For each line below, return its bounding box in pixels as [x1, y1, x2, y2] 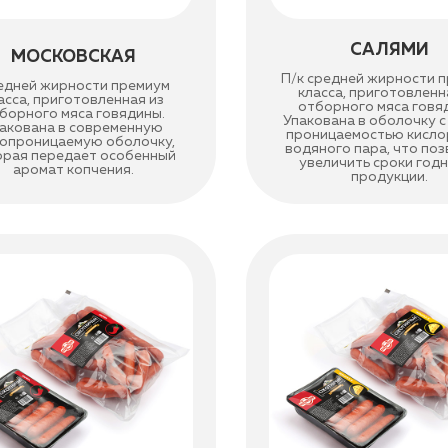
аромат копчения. [12, 163, 134, 177]
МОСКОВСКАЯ [10, 49, 136, 66]
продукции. [350, 170, 428, 184]
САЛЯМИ [349, 42, 429, 59]
